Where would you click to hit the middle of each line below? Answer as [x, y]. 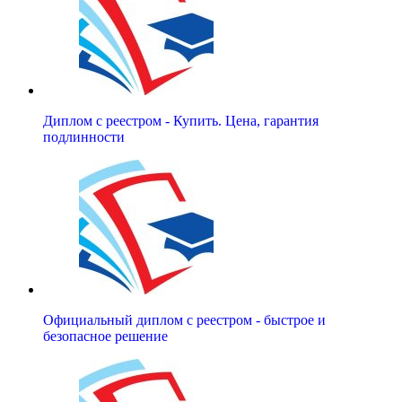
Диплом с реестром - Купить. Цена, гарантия [181, 121]
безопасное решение [105, 336]
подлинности [84, 137]
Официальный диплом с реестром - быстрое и [184, 320]
